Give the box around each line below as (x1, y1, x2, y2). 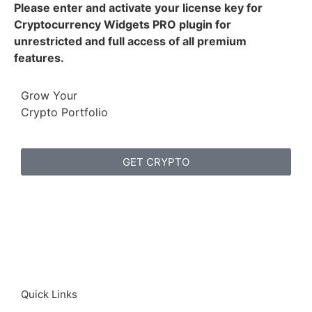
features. (14, 51, 64, 65)
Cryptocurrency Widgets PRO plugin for (14, 17, 231, 32)
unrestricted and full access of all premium (14, 34, 247, 49)
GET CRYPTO (123, 155, 189, 169)
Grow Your (21, 88, 77, 103)
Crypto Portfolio (21, 105, 108, 120)
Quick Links (21, 287, 77, 301)
